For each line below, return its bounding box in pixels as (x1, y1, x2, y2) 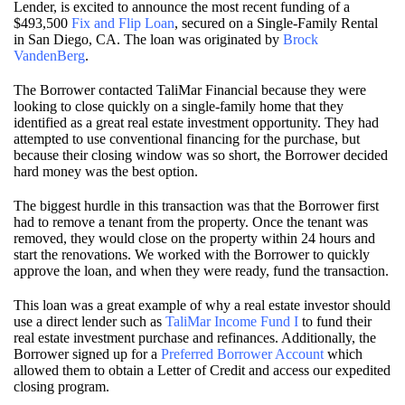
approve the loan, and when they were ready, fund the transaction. (14, 263, 389, 279)
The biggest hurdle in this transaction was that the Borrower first (14, 198, 379, 214)
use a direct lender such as (14, 314, 165, 330)
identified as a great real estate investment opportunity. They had (14, 115, 379, 131)
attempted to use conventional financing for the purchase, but (14, 131, 360, 147)
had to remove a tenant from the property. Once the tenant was (14, 214, 368, 231)
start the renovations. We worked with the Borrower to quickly (14, 247, 370, 263)
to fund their (298, 314, 372, 330)
